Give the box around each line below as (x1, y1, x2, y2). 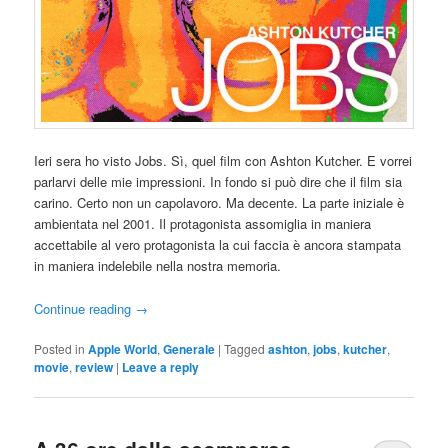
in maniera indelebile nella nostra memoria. (34, 256, 282, 276)
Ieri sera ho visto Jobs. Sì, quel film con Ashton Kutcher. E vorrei (34, 151, 413, 171)
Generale (163, 339, 216, 358)
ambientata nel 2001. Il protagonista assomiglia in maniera (34, 214, 372, 234)
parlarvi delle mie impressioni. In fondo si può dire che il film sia (34, 172, 403, 192)
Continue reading (34, 298, 136, 318)
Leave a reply (122, 357, 200, 376)
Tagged (224, 339, 266, 357)
